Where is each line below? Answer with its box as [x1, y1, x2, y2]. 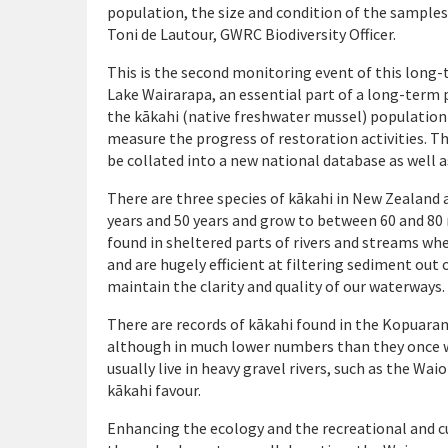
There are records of [107, 314, 248, 334]
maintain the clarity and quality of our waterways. [107, 276, 445, 296]
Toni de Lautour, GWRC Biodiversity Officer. [107, 24, 396, 44]
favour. [152, 380, 201, 400]
